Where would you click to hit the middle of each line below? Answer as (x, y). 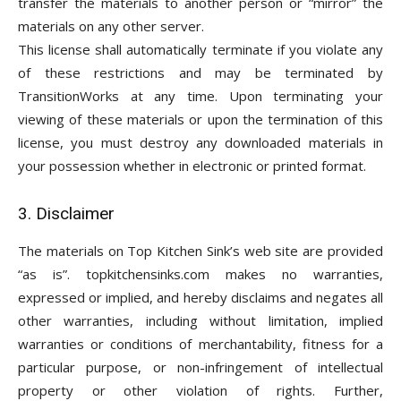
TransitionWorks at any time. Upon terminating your (200, 96)
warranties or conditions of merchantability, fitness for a (200, 344)
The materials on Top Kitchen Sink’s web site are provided (200, 251)
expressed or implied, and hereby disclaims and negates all (200, 297)
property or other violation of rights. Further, (200, 390)
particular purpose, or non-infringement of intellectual (200, 367)
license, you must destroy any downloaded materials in (200, 142)
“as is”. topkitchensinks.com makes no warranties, (200, 274)
